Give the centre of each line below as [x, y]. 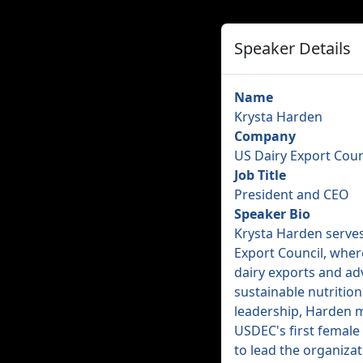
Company [265, 136]
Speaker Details [293, 48]
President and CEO [292, 194]
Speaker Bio [272, 214]
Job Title [260, 175]
